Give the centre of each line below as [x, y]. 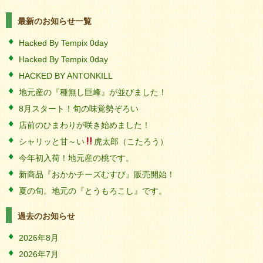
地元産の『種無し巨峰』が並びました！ [93, 92]
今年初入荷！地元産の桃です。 [76, 158]
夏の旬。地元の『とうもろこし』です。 [93, 191]
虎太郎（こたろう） [131, 141]
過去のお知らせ [46, 216]
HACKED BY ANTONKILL [66, 76]
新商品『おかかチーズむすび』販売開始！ [97, 174]
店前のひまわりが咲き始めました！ [85, 125]
